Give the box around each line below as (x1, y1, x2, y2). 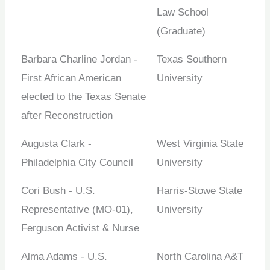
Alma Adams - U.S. (20, 251, 107, 263)
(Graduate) (156, 25, 206, 37)
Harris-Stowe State (156, 185, 242, 197)
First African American (20, 72, 121, 84)
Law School (156, 7, 209, 19)
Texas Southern (156, 54, 227, 66)
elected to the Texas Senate (20, 91, 146, 103)
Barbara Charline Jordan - (20, 54, 137, 66)
